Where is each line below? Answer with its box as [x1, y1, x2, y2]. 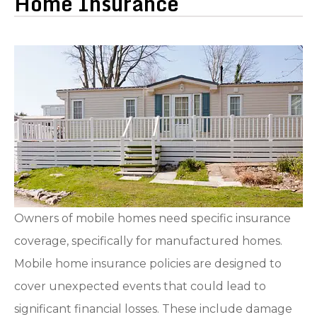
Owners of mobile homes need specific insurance [14, 211, 291, 225]
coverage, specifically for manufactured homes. [14, 234, 282, 248]
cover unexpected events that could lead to [14, 279, 266, 293]
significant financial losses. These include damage [14, 301, 292, 316]
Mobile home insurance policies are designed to [14, 256, 282, 270]
